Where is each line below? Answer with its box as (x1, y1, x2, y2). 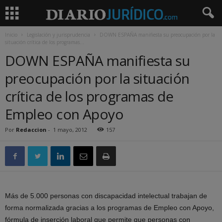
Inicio (5, 31, 17, 38)
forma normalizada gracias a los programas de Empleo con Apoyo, (5, 204, 214, 212)
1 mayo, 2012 (53, 126, 87, 133)
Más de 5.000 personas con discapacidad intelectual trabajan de (5, 192, 207, 200)
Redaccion (16, 126, 47, 133)
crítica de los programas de (5, 87, 173, 106)
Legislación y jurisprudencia (27, 31, 90, 38)
